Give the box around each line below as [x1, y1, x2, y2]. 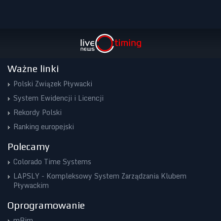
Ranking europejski [13, 121, 74, 132]
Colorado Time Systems [13, 156, 91, 167]
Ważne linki [7, 63, 59, 74]
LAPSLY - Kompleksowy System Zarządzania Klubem [13, 170, 186, 182]
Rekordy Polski [13, 107, 62, 118]
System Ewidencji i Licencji [13, 92, 104, 104]
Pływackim [13, 180, 49, 191]
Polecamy [7, 141, 49, 152]
